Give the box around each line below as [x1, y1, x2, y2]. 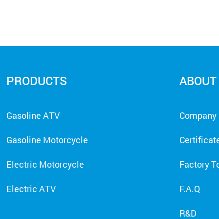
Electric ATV [6, 183, 56, 195]
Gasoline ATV [6, 109, 60, 122]
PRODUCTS [6, 73, 67, 89]
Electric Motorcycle [6, 158, 85, 171]
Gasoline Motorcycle [6, 134, 88, 146]
